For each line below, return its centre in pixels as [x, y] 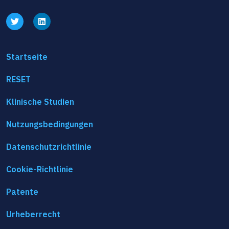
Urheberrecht [33, 214]
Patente [22, 192]
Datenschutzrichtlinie [49, 147]
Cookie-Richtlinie [40, 169]
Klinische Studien [40, 102]
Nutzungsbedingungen [50, 124]
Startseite [27, 57]
